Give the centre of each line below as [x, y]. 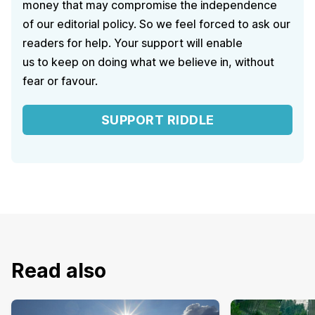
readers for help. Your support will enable [133, 43]
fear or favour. [60, 81]
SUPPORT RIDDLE [157, 120]
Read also [59, 271]
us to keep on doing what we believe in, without [148, 62]
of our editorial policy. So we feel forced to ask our [156, 24]
